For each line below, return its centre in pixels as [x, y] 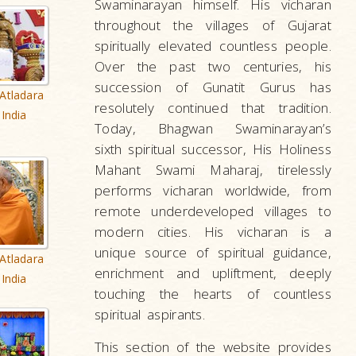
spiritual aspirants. [150, 314]
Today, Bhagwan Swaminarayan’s [213, 128]
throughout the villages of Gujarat [213, 25]
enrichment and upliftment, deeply [213, 273]
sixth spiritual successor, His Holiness [213, 149]
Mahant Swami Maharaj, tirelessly [213, 170]
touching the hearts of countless [213, 294]
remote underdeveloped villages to [213, 211]
